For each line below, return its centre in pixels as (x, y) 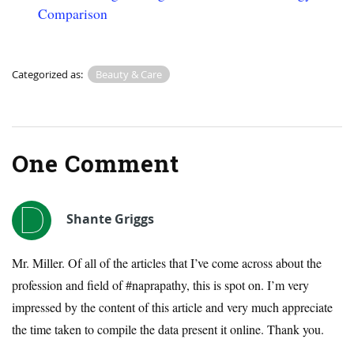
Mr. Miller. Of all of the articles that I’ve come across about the (167, 262)
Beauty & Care (129, 74)
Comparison (73, 13)
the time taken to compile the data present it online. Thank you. (168, 329)
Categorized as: (49, 74)
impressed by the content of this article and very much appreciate (172, 307)
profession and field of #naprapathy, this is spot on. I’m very (160, 284)
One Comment (96, 163)
